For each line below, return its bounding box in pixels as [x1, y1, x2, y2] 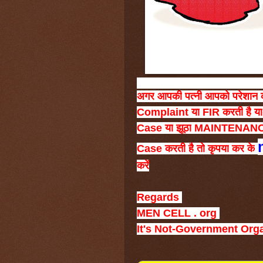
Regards [137, 191, 182, 203]
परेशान [232, 90, 258, 102]
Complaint [137, 106, 188, 118]
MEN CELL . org [137, 207, 220, 219]
